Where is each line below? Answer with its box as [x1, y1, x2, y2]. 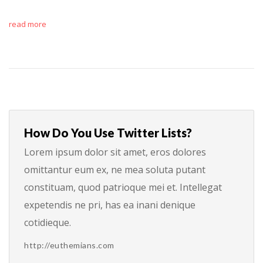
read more [9, 18, 46, 29]
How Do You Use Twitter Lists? [24, 125, 192, 140]
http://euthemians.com [24, 240, 114, 250]
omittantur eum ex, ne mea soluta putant [24, 163, 205, 176]
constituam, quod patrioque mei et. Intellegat [24, 180, 222, 194]
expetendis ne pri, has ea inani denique [24, 198, 195, 211]
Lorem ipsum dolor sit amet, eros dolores [24, 145, 206, 159]
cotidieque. [24, 215, 71, 229]
